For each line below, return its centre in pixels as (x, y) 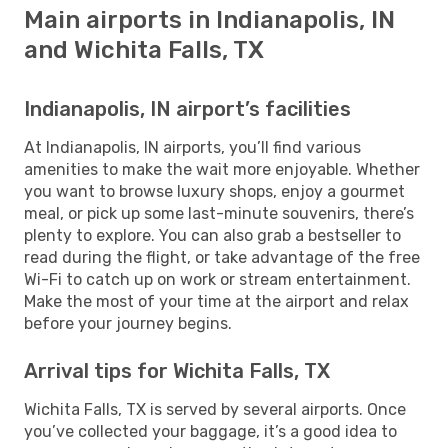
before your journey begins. (128, 323)
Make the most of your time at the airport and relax (216, 301)
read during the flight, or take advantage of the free (222, 257)
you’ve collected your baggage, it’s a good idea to (210, 431)
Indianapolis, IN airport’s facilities (187, 108)
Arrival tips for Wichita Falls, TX (177, 370)
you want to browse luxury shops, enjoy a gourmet (214, 191)
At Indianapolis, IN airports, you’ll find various (192, 147)
